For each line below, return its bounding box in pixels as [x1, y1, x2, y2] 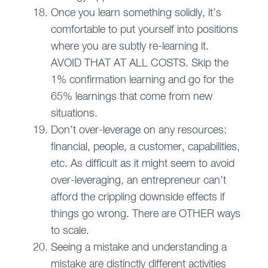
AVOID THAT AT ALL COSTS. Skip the [50, 58, 229, 69]
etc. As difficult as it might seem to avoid [50, 159, 234, 170]
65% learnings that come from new [50, 92, 212, 103]
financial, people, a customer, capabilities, [50, 142, 240, 153]
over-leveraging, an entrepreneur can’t [50, 175, 226, 187]
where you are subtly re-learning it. [50, 41, 209, 53]
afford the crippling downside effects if [50, 192, 225, 203]
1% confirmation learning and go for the [50, 75, 233, 86]
